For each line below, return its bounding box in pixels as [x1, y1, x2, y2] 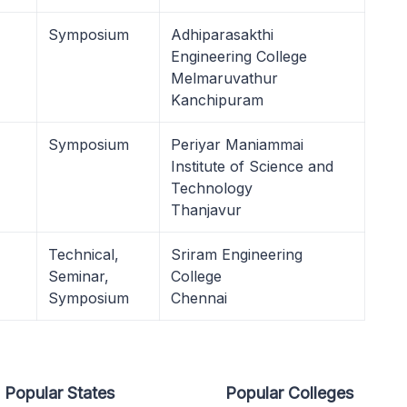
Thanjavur [171, 201, 242, 219]
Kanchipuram [171, 91, 263, 109]
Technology [171, 179, 253, 197]
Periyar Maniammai [171, 135, 303, 154]
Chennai [171, 289, 227, 307]
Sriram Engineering [171, 245, 303, 263]
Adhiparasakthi [171, 25, 273, 44]
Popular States [5, 383, 115, 402]
